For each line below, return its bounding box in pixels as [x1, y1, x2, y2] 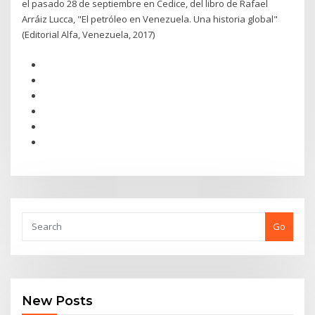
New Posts [22, 293, 94, 309]
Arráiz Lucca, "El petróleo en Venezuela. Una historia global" [22, 13, 278, 26]
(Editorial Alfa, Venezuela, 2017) [22, 28, 155, 41]
